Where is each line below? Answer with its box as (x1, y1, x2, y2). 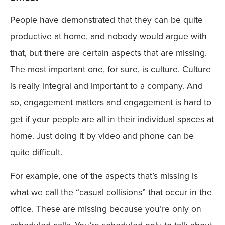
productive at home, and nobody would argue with (10, 29, 207, 43)
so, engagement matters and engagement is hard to (10, 95, 211, 109)
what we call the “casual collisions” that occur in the (10, 186, 212, 199)
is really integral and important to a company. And (10, 79, 203, 92)
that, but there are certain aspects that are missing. (10, 46, 207, 59)
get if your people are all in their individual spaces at (10, 112, 214, 126)
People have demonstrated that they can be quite (10, 13, 203, 26)
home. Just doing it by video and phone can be (10, 129, 194, 142)
